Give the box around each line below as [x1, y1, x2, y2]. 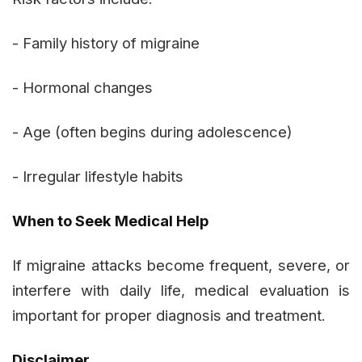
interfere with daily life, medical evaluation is [12, 280, 350, 299]
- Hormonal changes [12, 78, 153, 96]
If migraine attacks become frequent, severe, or [12, 255, 350, 274]
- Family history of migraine [12, 33, 200, 52]
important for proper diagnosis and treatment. [12, 305, 326, 324]
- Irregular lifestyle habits [12, 166, 183, 185]
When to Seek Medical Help [12, 211, 208, 229]
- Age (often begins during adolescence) [12, 122, 293, 141]
